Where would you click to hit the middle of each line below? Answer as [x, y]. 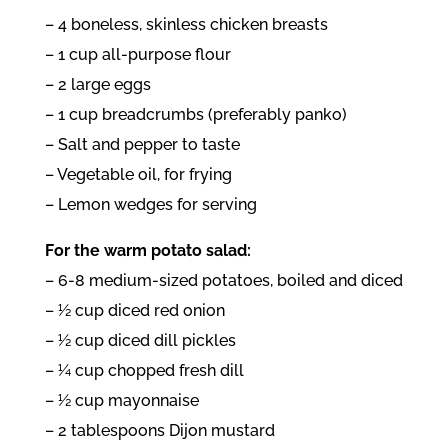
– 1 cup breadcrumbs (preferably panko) [195, 114]
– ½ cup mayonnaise [121, 400]
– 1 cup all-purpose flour [137, 54]
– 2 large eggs [97, 84]
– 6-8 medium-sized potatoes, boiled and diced [223, 280]
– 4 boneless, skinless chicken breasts [186, 24]
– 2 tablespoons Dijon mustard [159, 430]
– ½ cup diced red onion [134, 310]
